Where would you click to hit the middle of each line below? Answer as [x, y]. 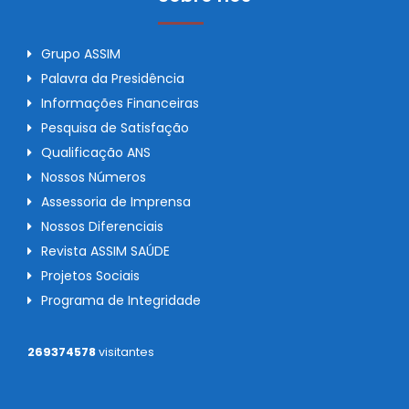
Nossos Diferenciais [102, 227]
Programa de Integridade [121, 301]
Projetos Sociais [90, 276]
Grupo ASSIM [81, 54]
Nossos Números [94, 178]
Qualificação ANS [96, 153]
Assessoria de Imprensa [116, 202]
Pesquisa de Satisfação [115, 128]
